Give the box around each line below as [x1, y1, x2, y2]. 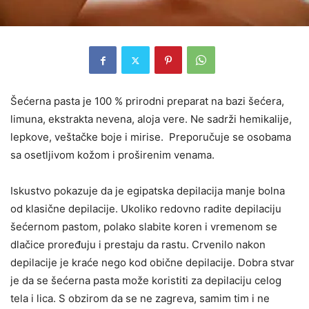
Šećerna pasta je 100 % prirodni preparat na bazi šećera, [10, 94, 284, 108]
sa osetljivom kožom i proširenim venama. [10, 148, 215, 162]
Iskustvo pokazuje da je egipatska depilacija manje [10, 184, 255, 198]
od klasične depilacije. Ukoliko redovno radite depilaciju [10, 202, 281, 216]
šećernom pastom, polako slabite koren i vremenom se [10, 220, 277, 234]
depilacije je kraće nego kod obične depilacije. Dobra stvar [10, 256, 295, 270]
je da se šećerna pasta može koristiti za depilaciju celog [10, 274, 281, 288]
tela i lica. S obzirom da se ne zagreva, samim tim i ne [10, 292, 270, 306]
